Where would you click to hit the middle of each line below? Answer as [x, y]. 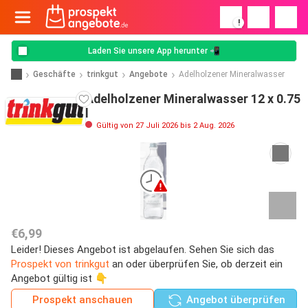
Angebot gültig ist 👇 [59, 278]
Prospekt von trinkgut [60, 264]
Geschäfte [54, 74]
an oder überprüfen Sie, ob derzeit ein [196, 264]
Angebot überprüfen [234, 299]
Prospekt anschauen [82, 299]
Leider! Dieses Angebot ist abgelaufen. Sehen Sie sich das [143, 249]
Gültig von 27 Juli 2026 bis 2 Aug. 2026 [164, 125]
